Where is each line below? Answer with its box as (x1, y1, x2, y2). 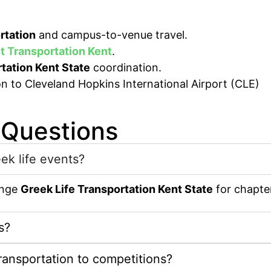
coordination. (90, 61, 162, 74)
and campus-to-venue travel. (36, 28, 188, 42)
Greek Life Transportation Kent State (21, 182, 213, 195)
